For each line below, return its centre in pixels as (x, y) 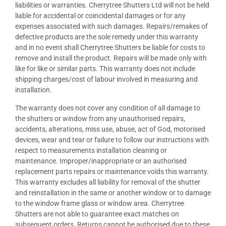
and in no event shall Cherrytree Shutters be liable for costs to (110, 48)
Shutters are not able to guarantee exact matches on (97, 214)
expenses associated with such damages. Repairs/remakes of (111, 26)
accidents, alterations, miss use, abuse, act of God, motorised (110, 129)
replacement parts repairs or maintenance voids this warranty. (112, 171)
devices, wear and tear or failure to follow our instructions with (112, 139)
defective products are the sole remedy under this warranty (107, 37)
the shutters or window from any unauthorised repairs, (100, 118)
